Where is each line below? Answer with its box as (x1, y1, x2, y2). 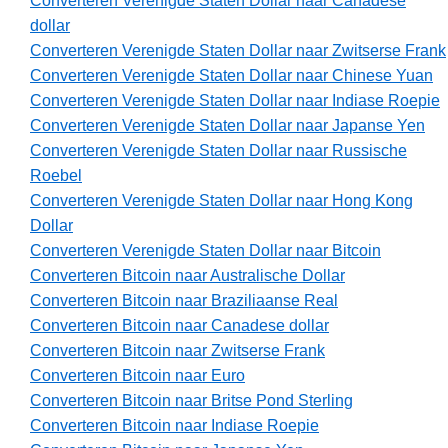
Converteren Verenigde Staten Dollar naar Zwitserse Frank (30, 42, 446, 60)
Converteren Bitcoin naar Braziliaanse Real (30, 292, 338, 310)
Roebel (30, 167, 82, 185)
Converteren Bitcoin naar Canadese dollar (30, 317, 329, 335)
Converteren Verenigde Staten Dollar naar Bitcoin (30, 242, 381, 260)
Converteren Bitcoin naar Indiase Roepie (30, 417, 319, 435)
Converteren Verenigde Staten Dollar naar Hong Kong (30, 192, 413, 210)
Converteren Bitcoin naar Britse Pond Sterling (30, 392, 353, 410)
